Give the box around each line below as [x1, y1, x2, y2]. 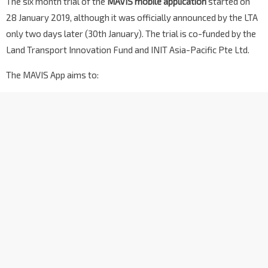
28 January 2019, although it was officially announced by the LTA [6, 12, 258, 23]
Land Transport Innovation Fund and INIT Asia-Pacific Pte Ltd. [6, 44, 249, 56]
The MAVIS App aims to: [6, 69, 99, 81]
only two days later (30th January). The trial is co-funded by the [6, 28, 256, 39]
